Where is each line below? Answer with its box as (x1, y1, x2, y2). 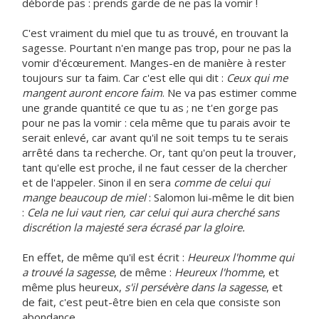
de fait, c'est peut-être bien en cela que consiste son (22, 295, 281, 309)
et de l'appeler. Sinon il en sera (22, 175, 174, 189)
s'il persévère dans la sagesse (125, 280, 266, 294)
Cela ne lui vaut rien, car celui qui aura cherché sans (27, 205, 279, 219)
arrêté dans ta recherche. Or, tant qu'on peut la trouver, (22, 145, 296, 159)
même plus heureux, (22, 280, 125, 294)
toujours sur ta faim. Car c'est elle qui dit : (22, 70, 226, 85)
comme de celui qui (174, 175, 270, 189)
